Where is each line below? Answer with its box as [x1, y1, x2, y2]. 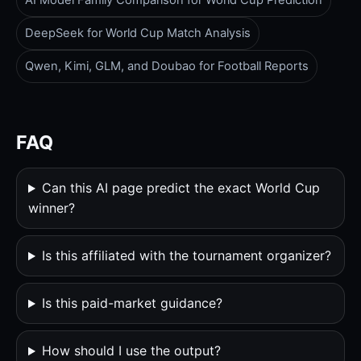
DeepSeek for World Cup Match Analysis [25, 26, 251, 41]
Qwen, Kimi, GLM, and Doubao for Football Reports [25, 59, 309, 74]
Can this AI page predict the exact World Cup [41, 180, 320, 197]
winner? [28, 200, 75, 217]
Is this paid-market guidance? [41, 295, 222, 312]
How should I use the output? [41, 342, 221, 359]
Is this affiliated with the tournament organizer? [41, 247, 331, 264]
